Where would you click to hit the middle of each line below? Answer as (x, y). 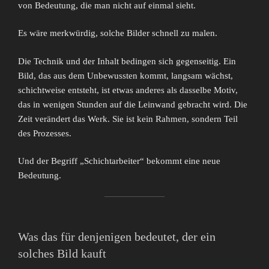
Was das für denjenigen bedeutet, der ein (117, 237)
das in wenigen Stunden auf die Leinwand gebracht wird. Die (133, 104)
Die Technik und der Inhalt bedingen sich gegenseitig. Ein (127, 61)
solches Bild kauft (62, 254)
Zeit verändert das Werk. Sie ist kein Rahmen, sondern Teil (128, 119)
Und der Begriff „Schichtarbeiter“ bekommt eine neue (119, 161)
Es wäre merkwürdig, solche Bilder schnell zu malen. (118, 33)
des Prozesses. (45, 133)
